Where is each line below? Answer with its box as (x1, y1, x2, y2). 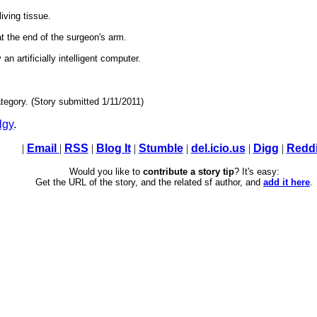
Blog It (96, 142, 131, 155)
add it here (263, 177, 310, 188)
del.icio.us (190, 142, 246, 155)
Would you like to (69, 166, 143, 178)
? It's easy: (234, 166, 279, 178)
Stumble (138, 142, 183, 155)
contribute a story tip (142, 166, 234, 178)
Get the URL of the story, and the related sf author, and (35, 177, 263, 188)
